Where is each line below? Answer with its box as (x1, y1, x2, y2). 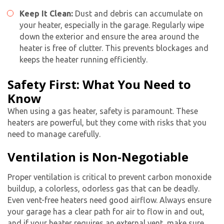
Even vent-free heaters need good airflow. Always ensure (7, 195, 211, 205)
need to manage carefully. (7, 129, 100, 139)
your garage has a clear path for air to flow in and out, (7, 207, 204, 216)
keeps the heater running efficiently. (19, 55, 147, 64)
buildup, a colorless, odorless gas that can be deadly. (7, 184, 199, 193)
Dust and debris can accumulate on (75, 9, 203, 18)
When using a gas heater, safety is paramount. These (7, 106, 198, 116)
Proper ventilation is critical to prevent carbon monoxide (7, 172, 211, 182)
